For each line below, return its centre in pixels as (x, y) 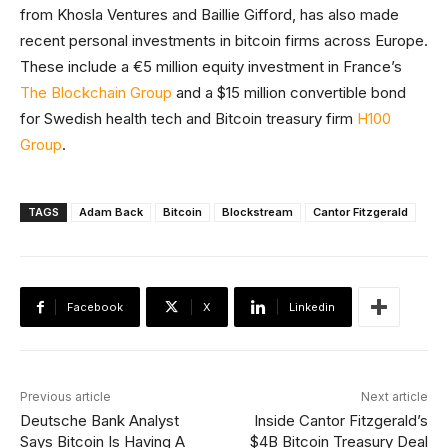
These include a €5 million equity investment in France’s (211, 66)
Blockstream (257, 212)
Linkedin (312, 307)
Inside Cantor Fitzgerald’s (340, 420)
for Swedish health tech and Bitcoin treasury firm (188, 118)
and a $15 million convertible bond (289, 92)
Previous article (65, 396)
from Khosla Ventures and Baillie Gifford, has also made (209, 14)
